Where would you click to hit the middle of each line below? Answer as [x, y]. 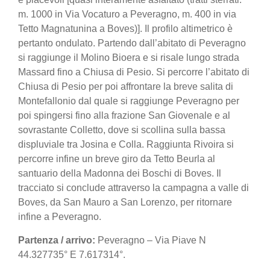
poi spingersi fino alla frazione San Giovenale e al [124, 116]
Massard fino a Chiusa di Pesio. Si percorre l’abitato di [134, 72]
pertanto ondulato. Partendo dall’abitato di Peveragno [132, 43]
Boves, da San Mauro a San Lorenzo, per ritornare [125, 202]
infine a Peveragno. [60, 217]
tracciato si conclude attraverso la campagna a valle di [133, 188]
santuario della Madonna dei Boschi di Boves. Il [120, 174]
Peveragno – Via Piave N [151, 240]
